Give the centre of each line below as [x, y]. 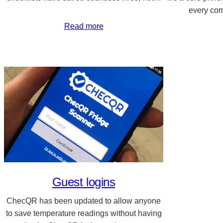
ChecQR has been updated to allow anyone [84, 201]
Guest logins [84, 182]
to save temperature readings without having [84, 213]
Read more [84, 26]
